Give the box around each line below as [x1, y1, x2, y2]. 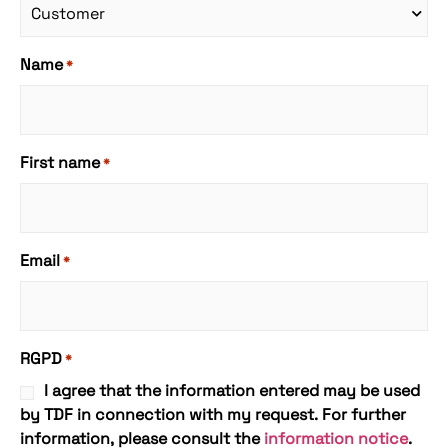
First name [20, 152, 100, 174]
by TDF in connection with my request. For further [20, 404, 406, 426]
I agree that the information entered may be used [44, 380, 420, 402]
